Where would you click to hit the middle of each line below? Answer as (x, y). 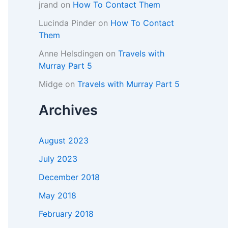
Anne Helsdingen (71, 54)
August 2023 (64, 141)
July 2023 (58, 159)
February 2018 (66, 214)
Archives (68, 110)
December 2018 (69, 177)
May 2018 (58, 196)
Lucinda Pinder (67, 23)
